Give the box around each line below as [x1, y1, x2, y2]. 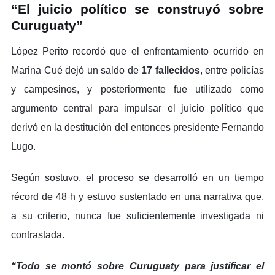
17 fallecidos [141, 64, 200, 76]
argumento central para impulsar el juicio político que [11, 103, 264, 114]
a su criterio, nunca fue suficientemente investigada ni [11, 210, 264, 221]
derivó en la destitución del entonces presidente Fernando [11, 122, 264, 133]
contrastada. [11, 229, 64, 240]
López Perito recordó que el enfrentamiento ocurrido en [11, 45, 264, 56]
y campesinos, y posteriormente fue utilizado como [11, 83, 264, 95]
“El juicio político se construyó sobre [11, 1, 264, 16]
